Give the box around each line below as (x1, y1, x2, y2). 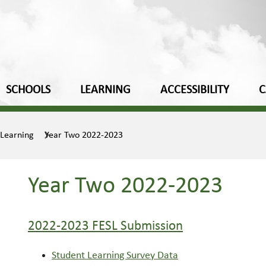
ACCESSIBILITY (160, 84, 229, 96)
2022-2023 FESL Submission (28, 219, 183, 233)
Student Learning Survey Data (52, 250, 178, 261)
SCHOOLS (5, 84, 50, 96)
